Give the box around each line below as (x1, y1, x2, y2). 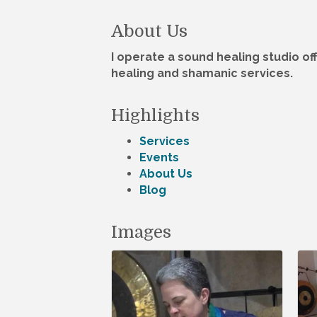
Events (139, 151, 179, 165)
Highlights (111, 105, 200, 126)
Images (111, 222, 171, 243)
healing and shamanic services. (111, 67, 293, 81)
